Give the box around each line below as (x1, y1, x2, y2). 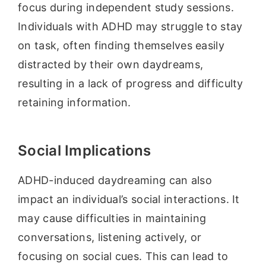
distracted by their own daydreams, (18, 58, 204, 71)
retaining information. (18, 96, 131, 109)
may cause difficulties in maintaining (18, 211, 207, 224)
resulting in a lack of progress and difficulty (18, 77, 243, 90)
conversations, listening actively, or (18, 230, 202, 243)
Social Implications (18, 141, 151, 159)
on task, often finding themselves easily (18, 39, 224, 52)
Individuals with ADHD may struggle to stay (18, 20, 243, 33)
